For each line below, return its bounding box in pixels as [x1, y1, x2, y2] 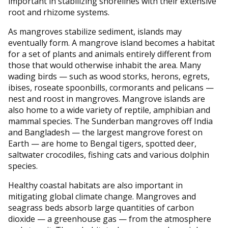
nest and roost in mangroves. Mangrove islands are [8, 93, 205, 104]
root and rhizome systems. [8, 6, 109, 18]
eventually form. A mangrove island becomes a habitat [8, 37, 215, 48]
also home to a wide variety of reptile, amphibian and [8, 104, 210, 116]
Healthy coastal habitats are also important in [8, 179, 183, 191]
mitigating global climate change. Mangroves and [8, 190, 196, 202]
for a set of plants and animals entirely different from [8, 48, 211, 60]
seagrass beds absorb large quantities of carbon [8, 202, 194, 213]
